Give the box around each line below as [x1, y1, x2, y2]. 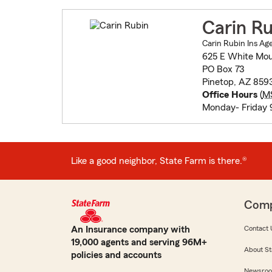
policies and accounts [71, 250, 161, 260]
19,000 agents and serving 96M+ [71, 237, 207, 248]
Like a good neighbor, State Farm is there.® [71, 155, 247, 166]
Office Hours [202, 90, 257, 100]
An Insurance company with [71, 225, 190, 235]
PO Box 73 [202, 64, 244, 75]
